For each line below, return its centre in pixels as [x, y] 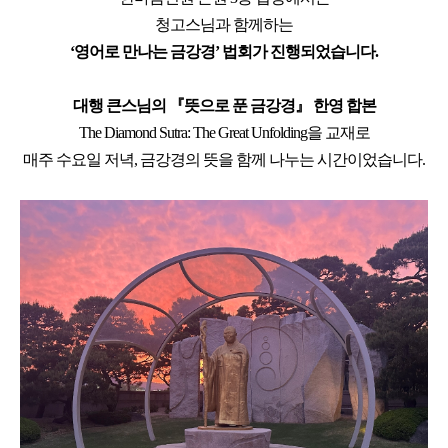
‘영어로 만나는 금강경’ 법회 [161, 51]
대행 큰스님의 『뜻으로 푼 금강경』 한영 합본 [224, 105]
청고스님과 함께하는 [224, 24]
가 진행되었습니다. [315, 51]
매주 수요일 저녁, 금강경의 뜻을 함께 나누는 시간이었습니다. [224, 159]
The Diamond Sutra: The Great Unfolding [192, 132]
